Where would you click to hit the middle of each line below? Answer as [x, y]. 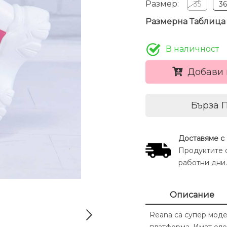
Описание [192, 195]
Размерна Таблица [185, 22]
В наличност [192, 49]
